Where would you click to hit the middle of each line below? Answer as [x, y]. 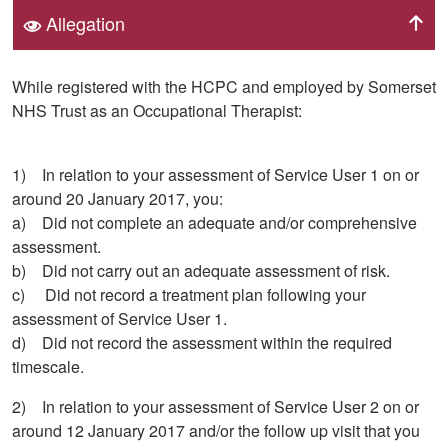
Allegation [83, 22]
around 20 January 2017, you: [117, 199]
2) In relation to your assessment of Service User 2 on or [215, 407]
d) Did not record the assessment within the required [202, 343]
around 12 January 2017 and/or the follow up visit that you [216, 431]
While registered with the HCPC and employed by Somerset [224, 87]
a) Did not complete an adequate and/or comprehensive [214, 223]
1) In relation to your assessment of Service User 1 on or [215, 175]
